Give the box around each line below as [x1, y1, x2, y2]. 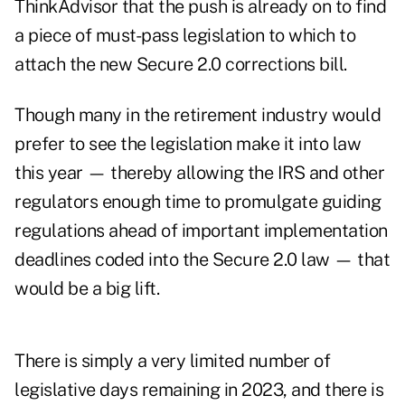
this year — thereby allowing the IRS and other [14, 162, 384, 184]
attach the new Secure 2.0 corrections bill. [14, 53, 347, 76]
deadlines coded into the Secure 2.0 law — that [14, 249, 390, 271]
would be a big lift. [14, 278, 159, 300]
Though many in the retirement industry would [14, 104, 381, 127]
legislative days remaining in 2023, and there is [14, 379, 383, 401]
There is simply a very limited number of [14, 350, 330, 372]
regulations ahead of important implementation [14, 220, 388, 242]
